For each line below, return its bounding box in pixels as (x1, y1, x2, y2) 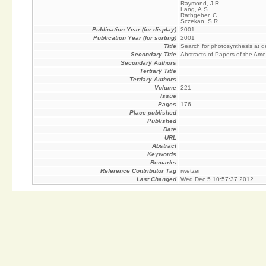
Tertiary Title (139, 68, 176, 75)
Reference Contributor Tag (100, 167, 176, 175)
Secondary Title (130, 51, 176, 58)
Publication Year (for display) (91, 26, 176, 33)
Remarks (150, 159, 176, 166)
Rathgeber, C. (180, 12, 219, 19)
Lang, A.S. (180, 6, 210, 13)
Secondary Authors (120, 59, 176, 66)
